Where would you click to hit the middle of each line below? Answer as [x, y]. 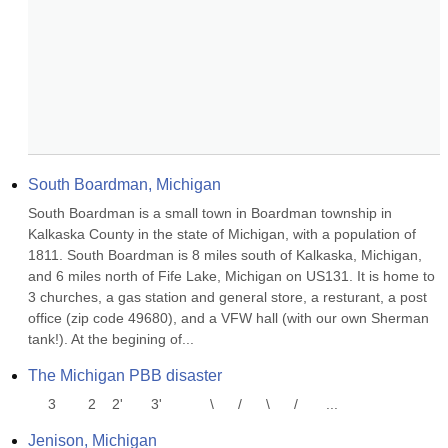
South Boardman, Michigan [124, 184]
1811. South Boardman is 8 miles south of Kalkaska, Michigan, [225, 255]
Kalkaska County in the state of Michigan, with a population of [222, 234]
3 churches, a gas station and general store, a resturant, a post [227, 297]
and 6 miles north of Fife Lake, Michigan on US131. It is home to [231, 276]
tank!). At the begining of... [111, 339]
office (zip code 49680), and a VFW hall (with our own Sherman [228, 318]
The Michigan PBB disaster [125, 375]
